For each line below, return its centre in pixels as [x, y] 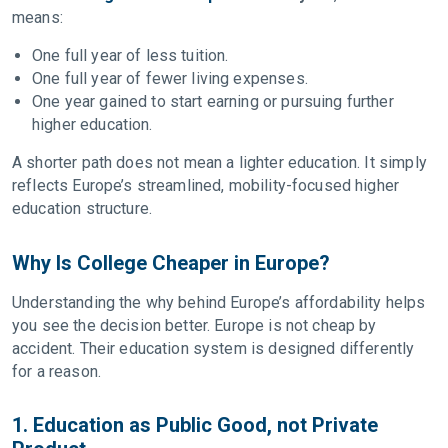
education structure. [84, 208]
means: [40, 17]
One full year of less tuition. [132, 55]
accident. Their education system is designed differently [213, 348]
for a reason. [59, 371]
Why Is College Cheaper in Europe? [173, 263]
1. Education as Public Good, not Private [195, 425]
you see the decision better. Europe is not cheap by [194, 325]
